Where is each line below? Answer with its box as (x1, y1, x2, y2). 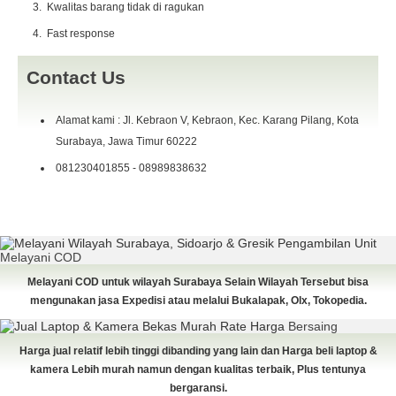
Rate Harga (220, 318, 285, 333)
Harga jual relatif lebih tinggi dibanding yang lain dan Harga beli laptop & (19, 344, 377, 357)
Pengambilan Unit (278, 235, 377, 250)
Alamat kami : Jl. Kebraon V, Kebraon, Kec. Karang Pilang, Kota (56, 113, 359, 126)
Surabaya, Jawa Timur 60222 (56, 134, 197, 148)
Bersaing (288, 318, 338, 333)
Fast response (47, 27, 115, 40)
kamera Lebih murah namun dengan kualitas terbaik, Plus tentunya (30, 362, 366, 376)
